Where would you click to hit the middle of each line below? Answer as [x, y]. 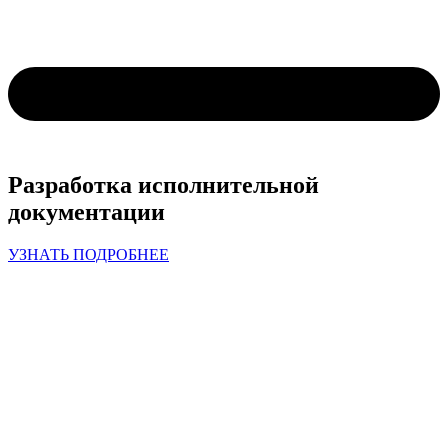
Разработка [70, 185]
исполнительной [228, 185]
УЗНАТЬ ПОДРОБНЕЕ [88, 255]
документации [86, 212]
